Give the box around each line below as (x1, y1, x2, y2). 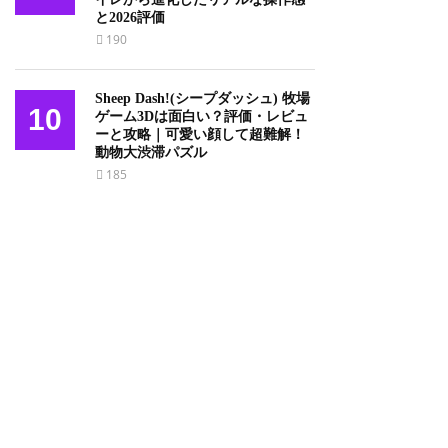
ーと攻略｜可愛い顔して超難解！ (95, 127, 305, 142)
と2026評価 (95, 10, 165, 25)
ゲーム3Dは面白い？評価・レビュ (95, 109, 308, 124)
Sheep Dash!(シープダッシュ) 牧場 (95, 91, 310, 106)
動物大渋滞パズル (95, 145, 207, 160)
